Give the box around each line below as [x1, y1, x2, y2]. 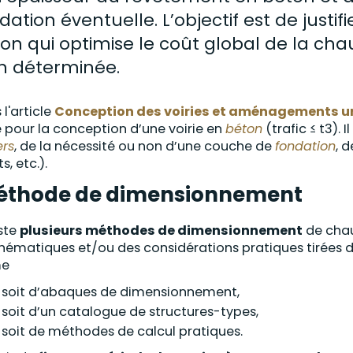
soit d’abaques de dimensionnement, [2, 283, 240, 301]
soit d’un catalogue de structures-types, [2, 303, 258, 321]
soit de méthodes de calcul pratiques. [2, 322, 243, 340]
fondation [275, 137, 336, 155]
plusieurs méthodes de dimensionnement [20, 221, 303, 240]
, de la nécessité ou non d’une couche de [14, 137, 275, 155]
